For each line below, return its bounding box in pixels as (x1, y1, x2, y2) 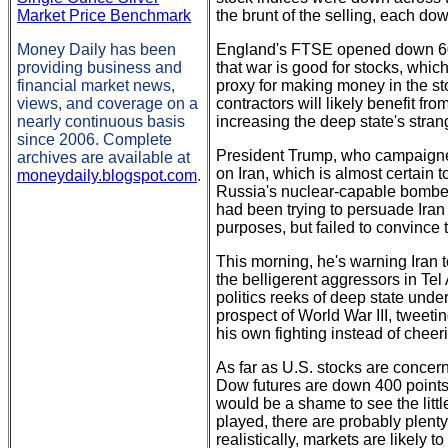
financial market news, (17, 77, 175, 94)
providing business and (17, 59, 182, 76)
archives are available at (17, 149, 190, 166)
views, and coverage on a (17, 95, 198, 112)
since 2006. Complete (17, 131, 172, 148)
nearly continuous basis (17, 113, 185, 130)
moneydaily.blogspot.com (17, 167, 197, 184)
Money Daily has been (17, 41, 176, 58)
